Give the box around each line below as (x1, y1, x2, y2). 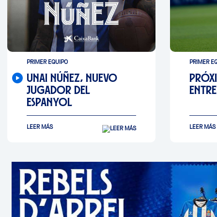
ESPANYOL (27, 98, 72, 106)
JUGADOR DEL (27, 86, 90, 94)
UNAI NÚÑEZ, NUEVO (27, 74, 117, 82)
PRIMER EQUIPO (27, 58, 68, 66)
